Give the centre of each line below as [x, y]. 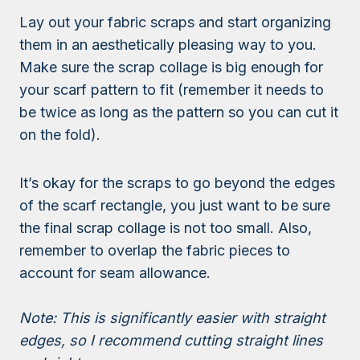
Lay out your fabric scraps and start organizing [175, 22]
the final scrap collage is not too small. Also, [166, 227]
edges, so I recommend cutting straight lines [171, 340]
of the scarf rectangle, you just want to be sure [175, 205]
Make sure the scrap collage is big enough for [171, 67]
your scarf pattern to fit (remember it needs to [172, 89]
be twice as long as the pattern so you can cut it [179, 112]
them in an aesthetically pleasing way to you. [168, 44]
